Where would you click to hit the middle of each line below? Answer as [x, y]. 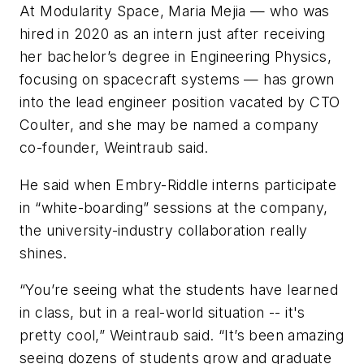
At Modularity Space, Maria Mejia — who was [175, 11]
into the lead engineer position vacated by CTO [180, 102]
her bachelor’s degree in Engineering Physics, [175, 57]
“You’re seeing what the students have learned [179, 290]
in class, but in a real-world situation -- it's [162, 313]
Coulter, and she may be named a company [169, 125]
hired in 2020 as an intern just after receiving [173, 34]
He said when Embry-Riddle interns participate [178, 184]
